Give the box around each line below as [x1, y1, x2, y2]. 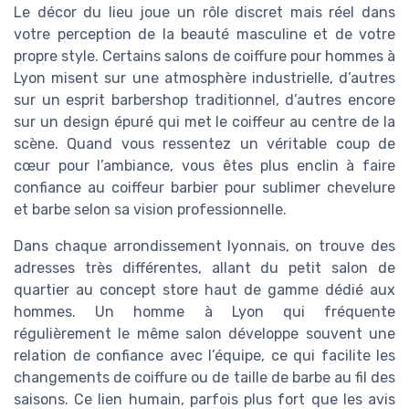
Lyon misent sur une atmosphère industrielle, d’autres [14, 68, 395, 87]
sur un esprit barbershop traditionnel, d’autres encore [14, 90, 395, 109]
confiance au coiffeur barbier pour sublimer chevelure [14, 178, 395, 196]
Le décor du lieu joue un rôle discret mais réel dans [14, 3, 395, 21]
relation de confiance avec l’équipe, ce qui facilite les [14, 346, 395, 364]
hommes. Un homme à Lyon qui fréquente [14, 302, 395, 320]
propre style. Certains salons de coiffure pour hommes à [14, 47, 395, 65]
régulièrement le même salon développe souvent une [14, 324, 395, 342]
